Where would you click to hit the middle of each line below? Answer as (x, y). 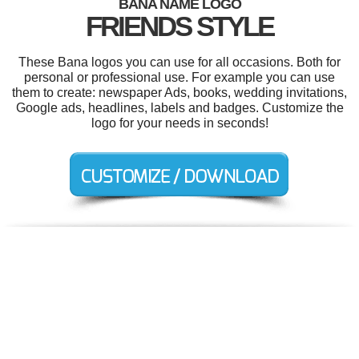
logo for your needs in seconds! (179, 123)
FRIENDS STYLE (179, 26)
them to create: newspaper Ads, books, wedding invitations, (179, 93)
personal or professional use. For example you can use (179, 77)
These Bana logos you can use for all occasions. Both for (179, 62)
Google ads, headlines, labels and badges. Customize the (179, 108)
